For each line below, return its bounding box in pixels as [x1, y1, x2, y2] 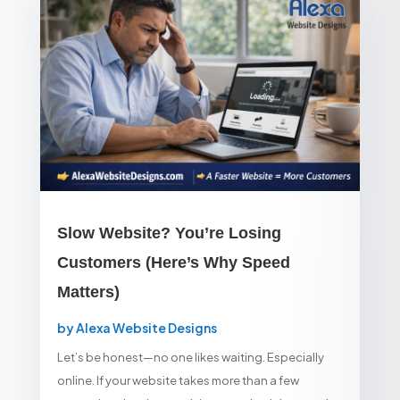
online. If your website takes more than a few [56, 373, 299, 388]
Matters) [56, 283, 120, 302]
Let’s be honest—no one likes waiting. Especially [56, 350, 324, 365]
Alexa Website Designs [75, 320, 217, 337]
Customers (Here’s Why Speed [56, 254, 290, 272]
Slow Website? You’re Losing [56, 224, 281, 243]
